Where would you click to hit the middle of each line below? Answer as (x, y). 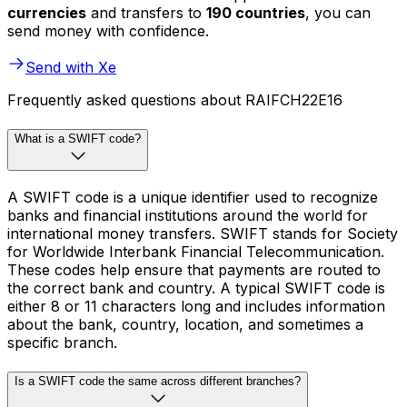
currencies (47, 13)
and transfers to (146, 13)
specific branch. (62, 342)
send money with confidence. (108, 31)
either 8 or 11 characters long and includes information (196, 306)
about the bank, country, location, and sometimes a (185, 324)
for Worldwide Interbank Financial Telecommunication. (196, 251)
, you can (338, 13)
